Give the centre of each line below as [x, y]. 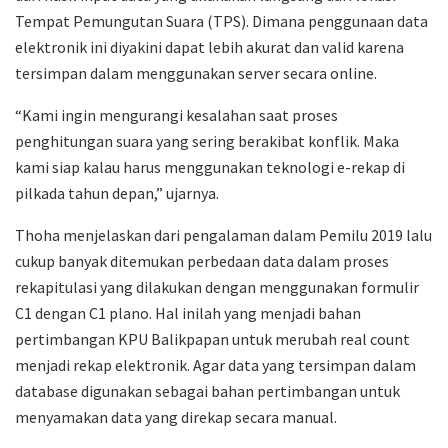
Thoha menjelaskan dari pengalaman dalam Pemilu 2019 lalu [223, 235]
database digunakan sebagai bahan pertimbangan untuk [207, 391]
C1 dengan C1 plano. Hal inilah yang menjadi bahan [188, 313]
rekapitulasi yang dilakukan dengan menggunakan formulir [217, 287]
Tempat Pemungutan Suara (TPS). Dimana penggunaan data [221, 21]
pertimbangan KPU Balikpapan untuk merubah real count [212, 339]
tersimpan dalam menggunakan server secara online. [196, 73]
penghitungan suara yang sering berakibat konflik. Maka [207, 141]
